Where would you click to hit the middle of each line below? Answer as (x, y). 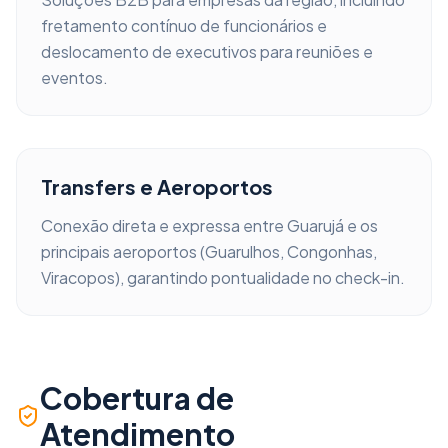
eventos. (74, 77)
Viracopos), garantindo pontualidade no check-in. (223, 277)
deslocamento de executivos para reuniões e (207, 51)
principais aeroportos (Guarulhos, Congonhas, (209, 251)
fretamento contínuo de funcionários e (184, 25)
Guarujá (315, 225)
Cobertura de (136, 398)
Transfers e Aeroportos (157, 186)
